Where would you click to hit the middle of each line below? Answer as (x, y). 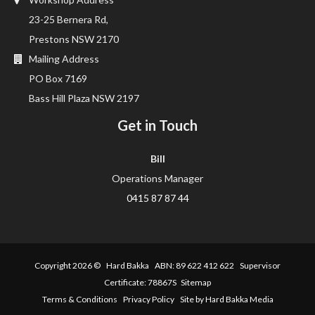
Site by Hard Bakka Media (224, 299)
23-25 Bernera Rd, (67, 19)
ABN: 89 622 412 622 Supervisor (215, 265)
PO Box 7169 (57, 78)
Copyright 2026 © (70, 265)
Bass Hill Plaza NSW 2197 (83, 98)
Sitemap (196, 282)
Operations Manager (157, 178)
